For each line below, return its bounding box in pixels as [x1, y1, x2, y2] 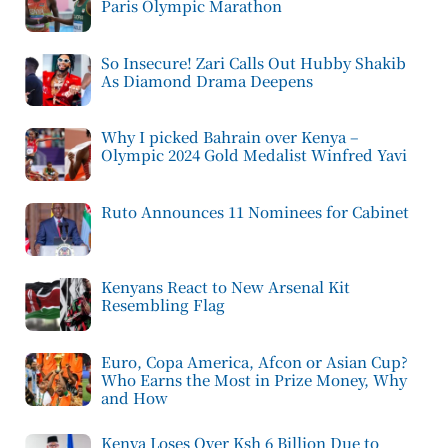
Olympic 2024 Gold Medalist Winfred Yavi [101, 144, 407, 166]
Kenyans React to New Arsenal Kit [101, 275, 350, 297]
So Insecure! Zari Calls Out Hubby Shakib [101, 51, 406, 73]
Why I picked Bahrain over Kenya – [101, 126, 359, 148]
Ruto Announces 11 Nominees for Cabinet [101, 201, 409, 223]
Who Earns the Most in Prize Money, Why [101, 368, 407, 390]
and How [101, 386, 168, 408]
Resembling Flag [101, 293, 225, 315]
